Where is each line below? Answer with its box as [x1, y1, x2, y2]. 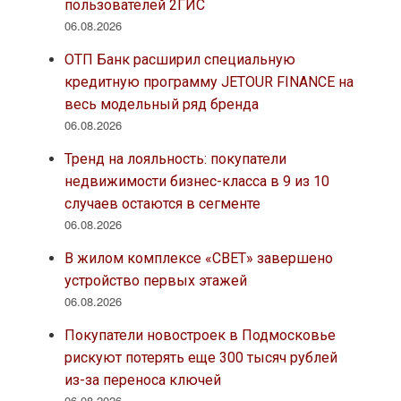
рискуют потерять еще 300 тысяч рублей [64, 349, 337, 367]
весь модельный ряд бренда [64, 96, 259, 114]
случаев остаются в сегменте [64, 195, 260, 213]
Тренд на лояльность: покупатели [64, 150, 286, 168]
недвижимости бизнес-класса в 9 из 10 [64, 173, 329, 191]
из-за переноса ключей [64, 371, 221, 389]
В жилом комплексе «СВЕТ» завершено [64, 250, 333, 268]
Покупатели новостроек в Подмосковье [64, 327, 336, 345]
